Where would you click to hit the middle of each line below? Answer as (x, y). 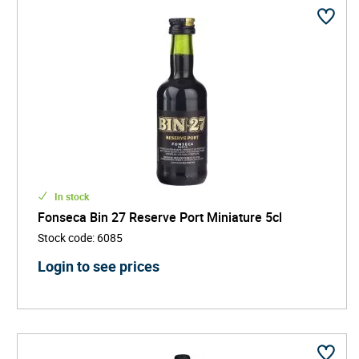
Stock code (65, 237)
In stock (71, 196)
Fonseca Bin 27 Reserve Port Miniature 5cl (160, 217)
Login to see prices (99, 266)
